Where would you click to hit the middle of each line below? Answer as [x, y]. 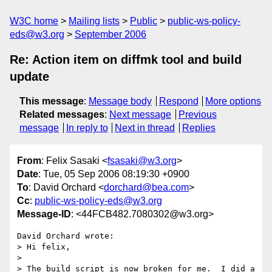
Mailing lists [94, 21]
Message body [120, 101]
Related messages [62, 114]
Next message [140, 114]
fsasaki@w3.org [142, 161]
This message [52, 101]
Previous [197, 114]
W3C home [34, 21]
